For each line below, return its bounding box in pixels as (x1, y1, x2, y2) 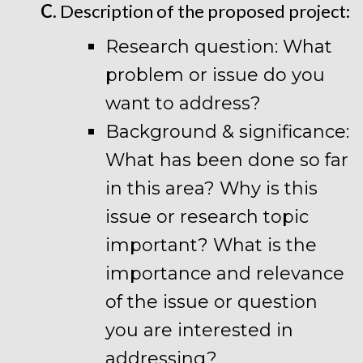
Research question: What (105, 36, 332, 58)
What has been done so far (105, 149, 348, 171)
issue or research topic (105, 206, 309, 228)
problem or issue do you (105, 64, 325, 86)
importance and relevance (105, 263, 344, 284)
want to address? (105, 92, 261, 114)
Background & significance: (105, 121, 349, 143)
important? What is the (105, 234, 317, 256)
